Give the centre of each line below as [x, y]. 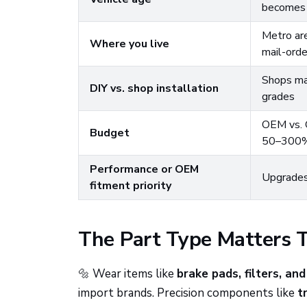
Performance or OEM [144, 169]
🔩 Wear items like [127, 274]
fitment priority [131, 186]
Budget [110, 133]
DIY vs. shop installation [154, 88]
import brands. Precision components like [188, 293]
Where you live [130, 44]
